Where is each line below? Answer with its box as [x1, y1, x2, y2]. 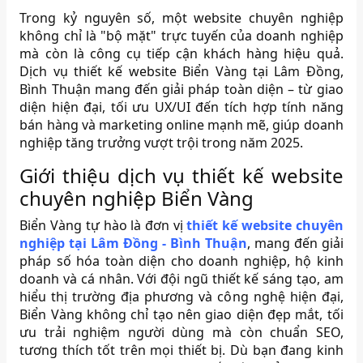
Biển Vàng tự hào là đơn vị [19, 216, 187, 235]
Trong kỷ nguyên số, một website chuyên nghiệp [19, 9, 344, 28]
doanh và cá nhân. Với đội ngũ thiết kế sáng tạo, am [19, 270, 344, 288]
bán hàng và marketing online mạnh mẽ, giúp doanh [19, 116, 344, 135]
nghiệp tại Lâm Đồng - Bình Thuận [19, 234, 247, 253]
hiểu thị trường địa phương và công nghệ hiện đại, [19, 288, 344, 306]
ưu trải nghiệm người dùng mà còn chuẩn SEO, [19, 323, 344, 342]
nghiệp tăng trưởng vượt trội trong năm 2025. [19, 134, 304, 152]
